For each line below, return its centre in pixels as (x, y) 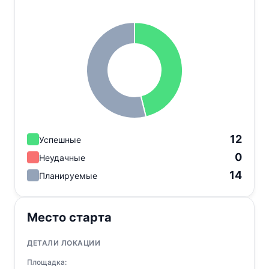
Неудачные (62, 157)
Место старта (69, 218)
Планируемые (68, 175)
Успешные (60, 139)
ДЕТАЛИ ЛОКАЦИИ (64, 243)
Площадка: (47, 262)
